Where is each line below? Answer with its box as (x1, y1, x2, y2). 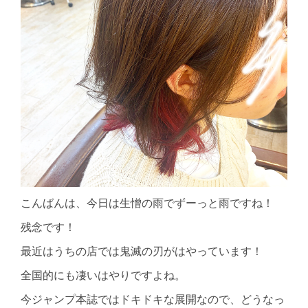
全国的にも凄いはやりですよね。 (21, 268, 186, 281)
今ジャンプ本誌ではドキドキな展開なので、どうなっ (21, 292, 285, 305)
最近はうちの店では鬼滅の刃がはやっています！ (21, 244, 263, 257)
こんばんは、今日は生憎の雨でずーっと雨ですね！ (21, 196, 274, 209)
